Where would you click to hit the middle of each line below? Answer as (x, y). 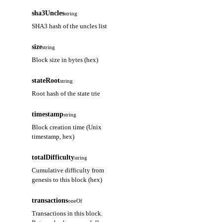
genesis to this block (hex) (67, 180)
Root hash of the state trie (66, 94)
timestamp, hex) (53, 137)
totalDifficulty (53, 157)
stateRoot (46, 81)
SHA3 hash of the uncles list (69, 26)
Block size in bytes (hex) (65, 60)
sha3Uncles (48, 13)
